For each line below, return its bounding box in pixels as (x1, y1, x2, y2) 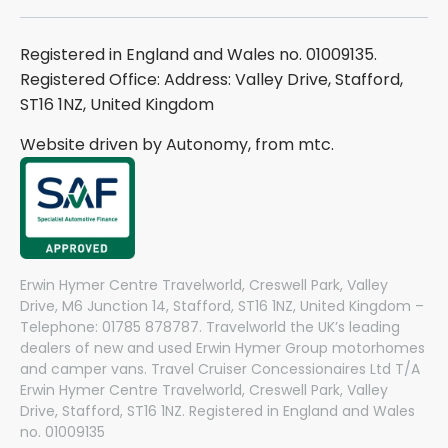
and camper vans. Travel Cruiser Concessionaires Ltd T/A (20, 359, 420, 380)
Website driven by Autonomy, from (20, 133, 298, 157)
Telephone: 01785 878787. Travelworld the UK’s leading (20, 317, 400, 338)
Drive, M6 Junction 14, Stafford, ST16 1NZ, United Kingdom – (20, 296, 424, 317)
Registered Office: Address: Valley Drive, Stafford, (20, 68, 403, 92)
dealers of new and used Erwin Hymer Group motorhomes (20, 338, 425, 359)
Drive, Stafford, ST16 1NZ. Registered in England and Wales (20, 401, 415, 422)
